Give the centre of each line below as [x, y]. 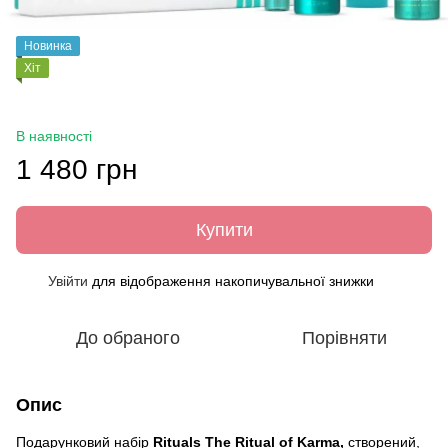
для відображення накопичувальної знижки [231, 280]
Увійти [68, 280]
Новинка [48, 45]
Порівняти [344, 337]
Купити [224, 229]
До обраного [128, 337]
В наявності [54, 135]
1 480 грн [76, 169]
